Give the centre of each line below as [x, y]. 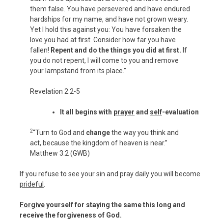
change [98, 132]
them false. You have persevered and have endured [110, 9]
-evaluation [180, 112]
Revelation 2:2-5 [55, 91]
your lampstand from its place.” [78, 70]
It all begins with [87, 112]
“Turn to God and [59, 132]
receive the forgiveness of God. [71, 215]
